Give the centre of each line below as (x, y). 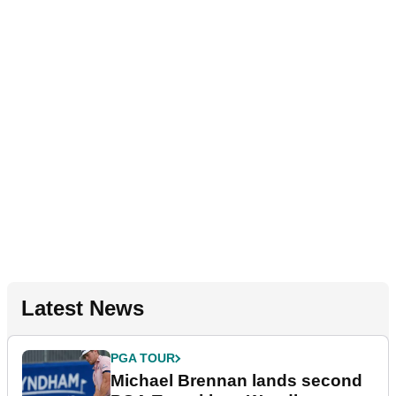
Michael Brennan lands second (236, 381)
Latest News (83, 308)
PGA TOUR (143, 358)
